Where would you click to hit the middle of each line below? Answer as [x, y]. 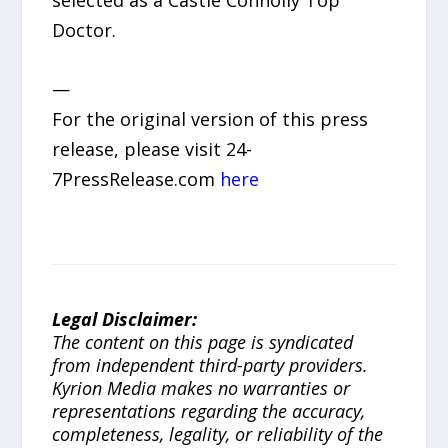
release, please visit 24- [152, 149]
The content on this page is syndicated [203, 342]
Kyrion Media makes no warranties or [201, 388]
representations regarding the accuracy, [209, 411]
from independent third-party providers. [210, 365]
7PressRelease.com [136, 179]
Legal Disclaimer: [125, 319]
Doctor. [84, 30]
